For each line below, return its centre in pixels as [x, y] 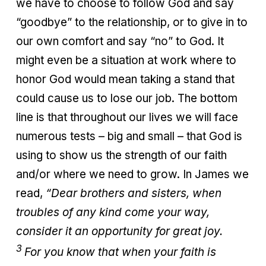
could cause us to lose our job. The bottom [127, 98]
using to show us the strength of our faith [121, 155]
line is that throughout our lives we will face [127, 117]
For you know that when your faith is [120, 252]
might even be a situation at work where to [126, 60]
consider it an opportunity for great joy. [119, 231]
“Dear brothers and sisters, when [134, 193]
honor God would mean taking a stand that [125, 79]
